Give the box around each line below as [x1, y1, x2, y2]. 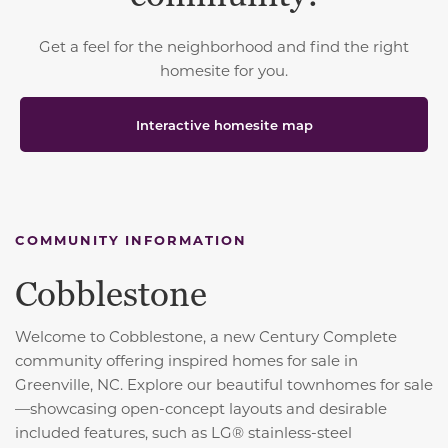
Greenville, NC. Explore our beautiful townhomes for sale [15, 373, 433, 394]
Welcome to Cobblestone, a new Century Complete [15, 325, 397, 346]
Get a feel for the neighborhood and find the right [39, 35, 409, 56]
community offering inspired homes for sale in [15, 349, 358, 370]
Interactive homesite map [135, 115, 313, 133]
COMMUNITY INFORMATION [15, 230, 247, 248]
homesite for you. [160, 59, 288, 80]
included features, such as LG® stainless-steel [15, 421, 352, 442]
